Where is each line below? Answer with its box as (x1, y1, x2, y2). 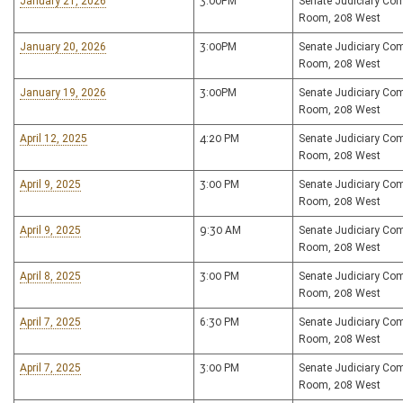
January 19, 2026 (20, 86, 106, 99)
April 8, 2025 (20, 270, 81, 282)
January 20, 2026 (20, 40, 106, 53)
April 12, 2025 (20, 132, 87, 145)
